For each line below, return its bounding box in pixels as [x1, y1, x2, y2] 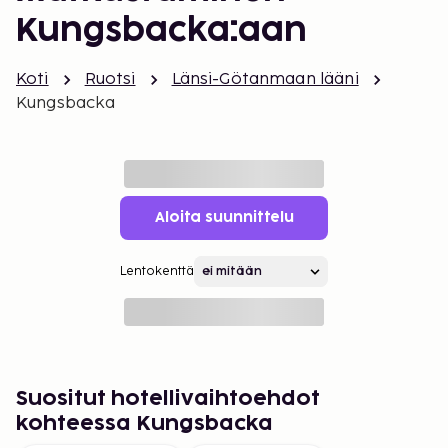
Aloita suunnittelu [154, 211, 294, 224]
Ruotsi [84, 70, 136, 89]
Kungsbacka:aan [16, 16, 307, 47]
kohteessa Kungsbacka [16, 414, 273, 434]
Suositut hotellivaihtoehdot [16, 389, 320, 409]
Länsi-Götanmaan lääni [171, 70, 359, 89]
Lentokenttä [120, 264, 194, 279]
